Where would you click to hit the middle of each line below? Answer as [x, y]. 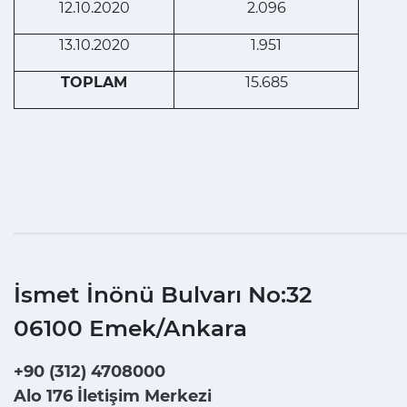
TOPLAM [94, 83]
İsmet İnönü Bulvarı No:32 [163, 295]
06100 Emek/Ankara [130, 328]
